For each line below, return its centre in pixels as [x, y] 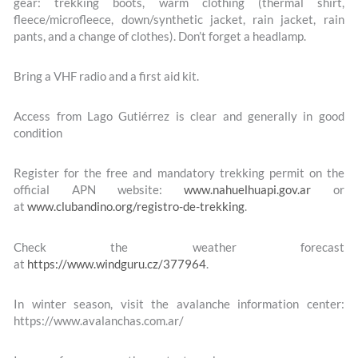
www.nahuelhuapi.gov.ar [248, 190]
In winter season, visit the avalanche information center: [179, 304]
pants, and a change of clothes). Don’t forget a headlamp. [160, 36]
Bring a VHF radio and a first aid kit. [107, 77]
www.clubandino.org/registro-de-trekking [136, 207]
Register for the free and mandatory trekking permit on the [179, 173]
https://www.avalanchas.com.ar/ [99, 320]
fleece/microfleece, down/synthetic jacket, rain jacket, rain [179, 19]
